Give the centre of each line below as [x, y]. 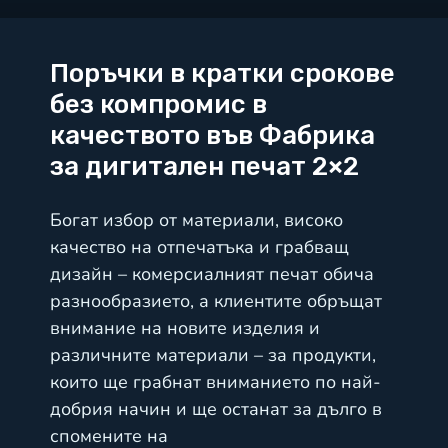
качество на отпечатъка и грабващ [199, 247]
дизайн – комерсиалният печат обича [212, 274]
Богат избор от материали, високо [196, 220]
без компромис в [158, 104]
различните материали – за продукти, [213, 355]
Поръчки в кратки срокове [222, 73]
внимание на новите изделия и [185, 328]
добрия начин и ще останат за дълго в [216, 409]
